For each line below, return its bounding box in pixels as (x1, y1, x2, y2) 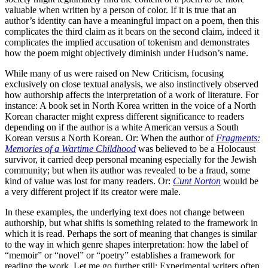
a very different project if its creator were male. (5, 186, 181, 197)
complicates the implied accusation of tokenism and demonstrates (5, 36, 249, 47)
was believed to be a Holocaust (136, 143, 255, 154)
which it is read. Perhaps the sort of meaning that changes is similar (5, 228, 257, 239)
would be (221, 175, 258, 186)
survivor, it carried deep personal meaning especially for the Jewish (5, 154, 257, 165)
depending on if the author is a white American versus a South (5, 121, 239, 132)
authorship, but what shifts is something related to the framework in (5, 217, 258, 228)
